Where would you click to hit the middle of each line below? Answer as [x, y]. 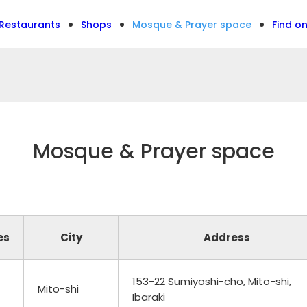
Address [226, 237]
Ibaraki [149, 297]
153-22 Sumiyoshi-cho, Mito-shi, [212, 281]
